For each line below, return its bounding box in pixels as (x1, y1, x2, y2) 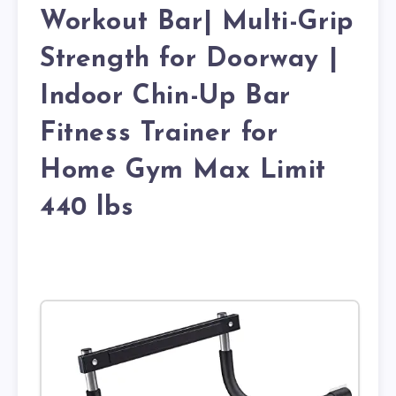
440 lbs (40, 194, 134, 222)
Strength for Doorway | (40, 45, 339, 73)
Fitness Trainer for (40, 119, 278, 148)
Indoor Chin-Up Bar (40, 82, 291, 110)
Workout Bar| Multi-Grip (40, 8, 354, 36)
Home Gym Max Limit (40, 156, 326, 185)
